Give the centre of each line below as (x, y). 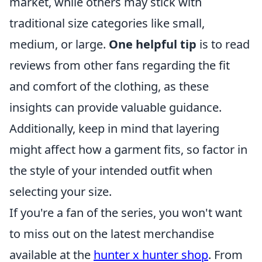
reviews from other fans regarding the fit (120, 65)
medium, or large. (59, 44)
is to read (223, 44)
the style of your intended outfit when (111, 171)
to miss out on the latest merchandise (112, 234)
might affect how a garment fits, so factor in (128, 150)
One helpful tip (153, 44)
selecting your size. (61, 192)
